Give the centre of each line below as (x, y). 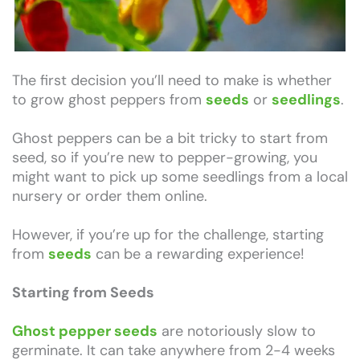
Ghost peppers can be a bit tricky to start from (170, 138)
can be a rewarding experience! (198, 254)
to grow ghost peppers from (109, 99)
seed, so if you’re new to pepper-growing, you (165, 157)
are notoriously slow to (237, 331)
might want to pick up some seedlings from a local (180, 176)
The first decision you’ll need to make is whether (172, 80)
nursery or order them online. (110, 196)
